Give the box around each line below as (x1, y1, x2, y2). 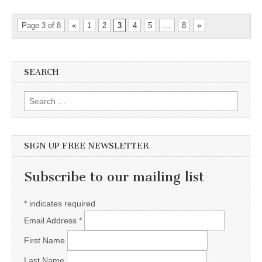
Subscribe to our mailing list (24, 168, 204, 185)
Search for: (24, 92, 65, 102)
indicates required (27, 199, 95, 209)
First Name (24, 236, 67, 246)
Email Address (24, 216, 79, 226)
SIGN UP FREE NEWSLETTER (24, 140, 149, 151)
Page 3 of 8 (22, 21, 61, 30)
